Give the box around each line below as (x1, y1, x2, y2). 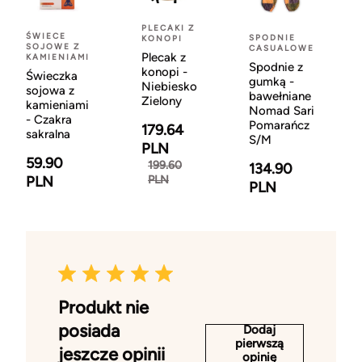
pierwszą (235, 335, 284, 351)
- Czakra (26, 112, 72, 128)
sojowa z (26, 83, 74, 99)
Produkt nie (58, 297, 149, 319)
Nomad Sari (249, 103, 314, 119)
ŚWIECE (26, 31, 66, 42)
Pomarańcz (249, 118, 309, 133)
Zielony (141, 94, 182, 109)
